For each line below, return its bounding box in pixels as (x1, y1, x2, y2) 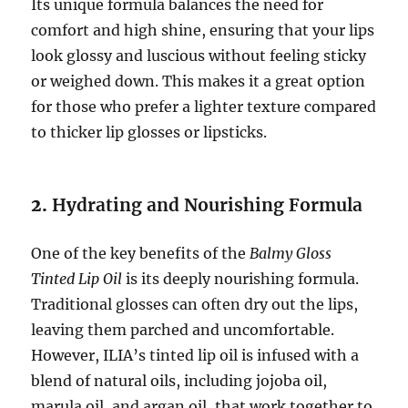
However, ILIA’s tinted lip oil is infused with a (31, 345, 360, 364)
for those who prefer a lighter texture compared (31, 97, 377, 116)
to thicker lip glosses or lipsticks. (31, 122, 268, 141)
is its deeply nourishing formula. (122, 269, 360, 288)
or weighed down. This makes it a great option (31, 71, 366, 90)
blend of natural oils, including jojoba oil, (31, 371, 328, 390)
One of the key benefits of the (31, 243, 250, 262)
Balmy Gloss (250, 243, 332, 262)
